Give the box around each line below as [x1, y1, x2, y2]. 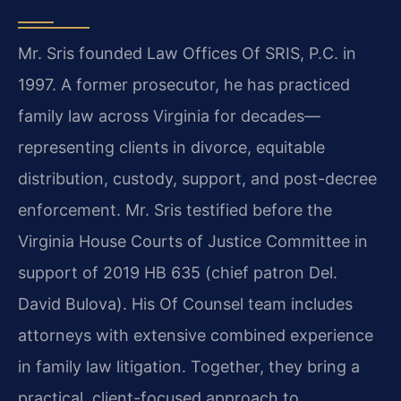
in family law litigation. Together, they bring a [18, 356, 360, 376]
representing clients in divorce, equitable [18, 137, 325, 157]
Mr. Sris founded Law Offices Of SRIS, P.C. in [18, 43, 356, 63]
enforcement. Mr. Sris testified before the [18, 200, 332, 219]
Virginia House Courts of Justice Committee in [18, 231, 368, 251]
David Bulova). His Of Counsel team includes [18, 294, 353, 313]
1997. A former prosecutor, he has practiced [18, 74, 350, 94]
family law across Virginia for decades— [18, 106, 320, 125]
